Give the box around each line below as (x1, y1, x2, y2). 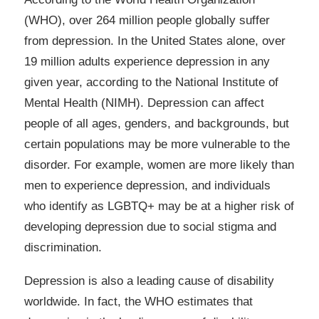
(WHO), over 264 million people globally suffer (24, 13, 270, 27)
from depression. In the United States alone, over (24, 33, 286, 48)
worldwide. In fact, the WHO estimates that (24, 295, 253, 309)
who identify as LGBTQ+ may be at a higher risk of (24, 199, 294, 213)
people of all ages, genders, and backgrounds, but (24, 116, 289, 130)
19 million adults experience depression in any (24, 54, 270, 68)
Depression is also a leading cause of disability (24, 274, 274, 288)
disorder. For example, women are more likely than (24, 157, 294, 172)
